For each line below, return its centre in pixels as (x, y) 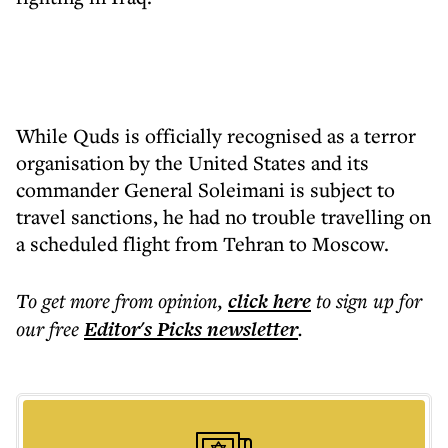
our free (47, 328)
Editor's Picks (143, 329)
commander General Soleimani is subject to (205, 189)
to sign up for (369, 300)
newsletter (250, 329)
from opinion (166, 300)
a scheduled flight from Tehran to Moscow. (202, 243)
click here (269, 301)
